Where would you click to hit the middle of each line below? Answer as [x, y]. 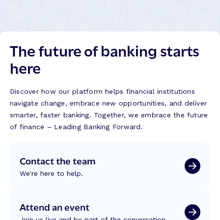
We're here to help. [51, 173]
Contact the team [58, 160]
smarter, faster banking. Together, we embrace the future [109, 115]
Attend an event [55, 206]
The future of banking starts [105, 49]
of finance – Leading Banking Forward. [76, 126]
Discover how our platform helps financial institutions [102, 91]
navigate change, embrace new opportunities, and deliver [109, 103]
